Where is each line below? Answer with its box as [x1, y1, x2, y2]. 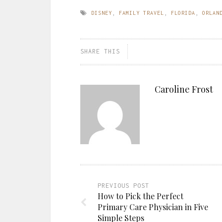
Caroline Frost [155, 83, 213, 95]
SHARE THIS [80, 47, 120, 55]
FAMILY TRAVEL [119, 9, 164, 16]
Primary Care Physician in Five [98, 201, 208, 212]
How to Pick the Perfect [98, 190, 183, 201]
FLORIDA [171, 9, 195, 16]
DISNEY [91, 9, 112, 16]
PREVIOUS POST [98, 181, 149, 189]
